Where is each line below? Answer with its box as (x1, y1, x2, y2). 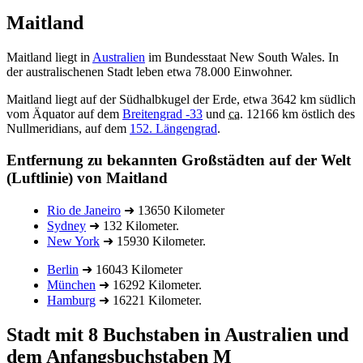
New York (47, 233, 100, 248)
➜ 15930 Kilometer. (100, 233, 206, 248)
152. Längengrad (130, 122, 217, 136)
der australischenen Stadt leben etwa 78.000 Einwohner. (6, 65, 293, 79)
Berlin (47, 262, 79, 276)
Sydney (47, 218, 86, 233)
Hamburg (47, 293, 96, 307)
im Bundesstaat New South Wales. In (145, 50, 339, 65)
